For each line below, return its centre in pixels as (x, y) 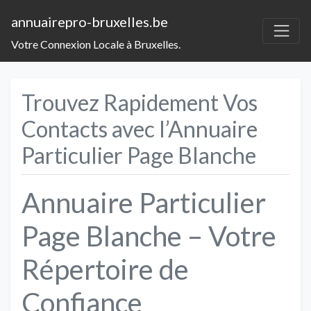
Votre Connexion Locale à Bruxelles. (96, 44)
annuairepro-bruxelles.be (90, 22)
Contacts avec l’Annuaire (140, 128)
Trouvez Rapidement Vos (140, 102)
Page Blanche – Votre (149, 236)
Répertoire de (105, 269)
